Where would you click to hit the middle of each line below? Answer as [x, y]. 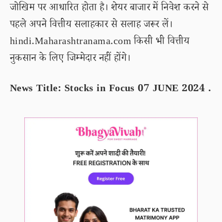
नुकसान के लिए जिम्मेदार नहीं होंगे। [70, 59]
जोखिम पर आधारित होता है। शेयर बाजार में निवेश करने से [110, 9]
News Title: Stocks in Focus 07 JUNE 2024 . [111, 90]
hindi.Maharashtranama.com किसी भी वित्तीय [100, 43]
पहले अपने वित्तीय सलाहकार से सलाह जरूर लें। [91, 26]
